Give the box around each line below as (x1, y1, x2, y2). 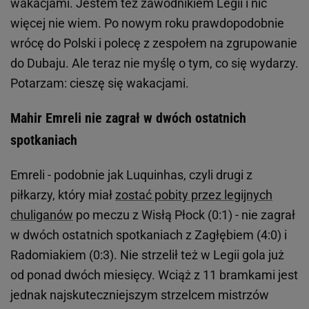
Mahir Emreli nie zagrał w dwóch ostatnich (10, 110, 246, 127)
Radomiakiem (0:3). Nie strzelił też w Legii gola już (10, 248, 284, 263)
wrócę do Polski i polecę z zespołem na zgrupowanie (10, 36, 297, 51)
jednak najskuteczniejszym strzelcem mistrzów (10, 288, 269, 303)
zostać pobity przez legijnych (115, 188, 272, 203)
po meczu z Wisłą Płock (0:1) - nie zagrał (73, 208, 295, 223)
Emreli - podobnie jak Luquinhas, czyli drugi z (10, 168, 252, 183)
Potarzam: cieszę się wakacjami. (10, 76, 189, 91)
